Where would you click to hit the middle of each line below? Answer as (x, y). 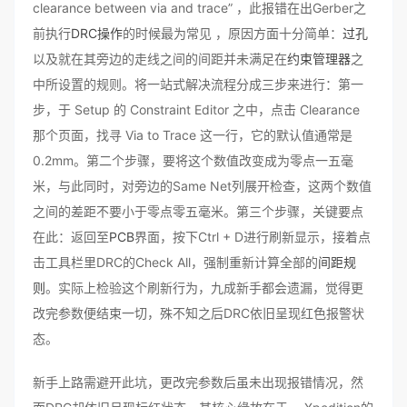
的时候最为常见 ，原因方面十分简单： (233, 33)
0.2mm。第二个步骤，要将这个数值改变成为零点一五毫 (193, 160)
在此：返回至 (71, 237)
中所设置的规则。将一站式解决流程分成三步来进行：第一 (198, 84)
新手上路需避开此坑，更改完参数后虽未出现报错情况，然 (198, 382)
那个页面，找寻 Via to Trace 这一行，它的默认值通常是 (193, 135)
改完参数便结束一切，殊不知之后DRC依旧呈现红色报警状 (199, 313)
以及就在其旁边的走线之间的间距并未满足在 (160, 59)
